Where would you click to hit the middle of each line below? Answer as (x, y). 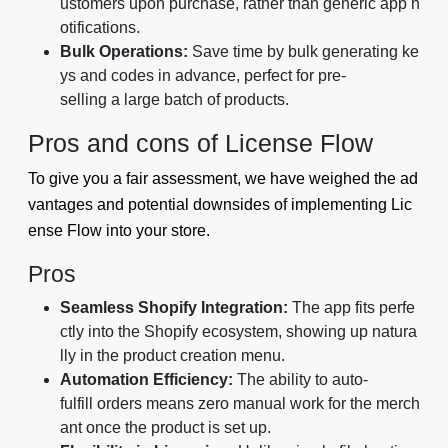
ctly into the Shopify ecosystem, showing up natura (238, 331)
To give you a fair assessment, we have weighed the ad (223, 178)
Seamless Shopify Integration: (174, 307)
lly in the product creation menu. (172, 355)
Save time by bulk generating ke (303, 51)
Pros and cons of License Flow (200, 142)
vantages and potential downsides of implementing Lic (220, 204)
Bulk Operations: (124, 51)
